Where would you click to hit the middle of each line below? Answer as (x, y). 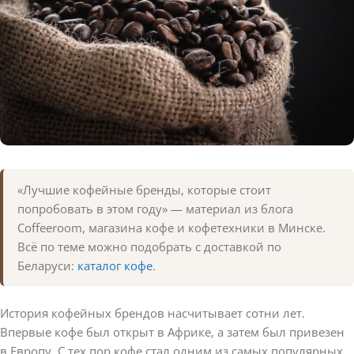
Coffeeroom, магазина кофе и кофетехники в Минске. (171, 227)
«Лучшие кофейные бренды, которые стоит (144, 189)
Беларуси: (47, 265)
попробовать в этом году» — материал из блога (155, 208)
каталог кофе (115, 265)
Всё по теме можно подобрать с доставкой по (149, 246)
